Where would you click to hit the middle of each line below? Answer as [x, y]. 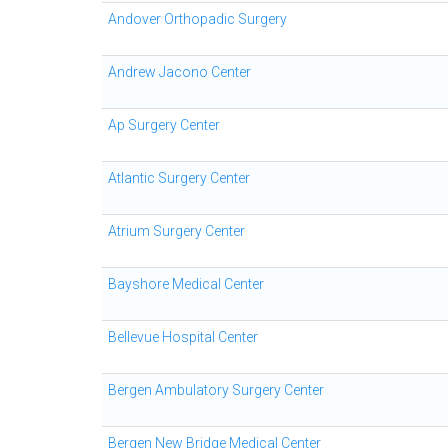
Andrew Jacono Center [179, 72]
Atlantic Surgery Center [179, 178]
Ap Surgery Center [164, 125]
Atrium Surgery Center [176, 231]
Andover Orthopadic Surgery [197, 19]
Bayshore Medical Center [186, 284]
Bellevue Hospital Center [183, 337]
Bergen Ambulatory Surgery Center [216, 390]
